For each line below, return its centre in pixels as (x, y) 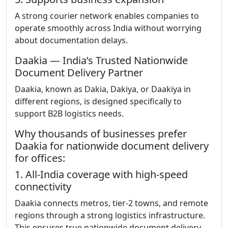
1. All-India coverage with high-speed (101, 174)
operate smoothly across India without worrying (108, 28)
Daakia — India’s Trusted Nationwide (101, 60)
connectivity (43, 187)
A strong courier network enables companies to (107, 16)
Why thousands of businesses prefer (101, 134)
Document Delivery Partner (79, 73)
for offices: (40, 158)
